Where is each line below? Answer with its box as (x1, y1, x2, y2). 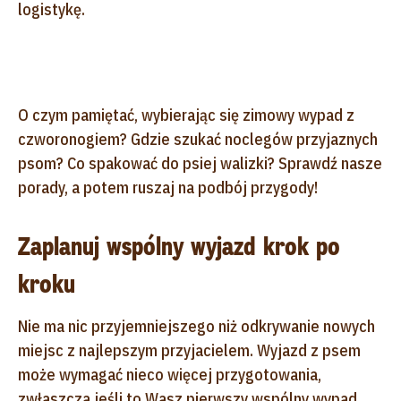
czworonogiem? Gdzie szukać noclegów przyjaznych (18, 128, 378, 149)
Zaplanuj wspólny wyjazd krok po (18, 229, 340, 263)
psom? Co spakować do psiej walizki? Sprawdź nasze (18, 152, 382, 174)
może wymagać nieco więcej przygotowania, (18, 363, 321, 385)
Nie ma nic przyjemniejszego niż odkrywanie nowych (18, 315, 375, 337)
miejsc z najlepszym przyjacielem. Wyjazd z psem (18, 339, 361, 361)
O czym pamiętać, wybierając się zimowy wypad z (18, 104, 354, 125)
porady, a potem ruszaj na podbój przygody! (18, 176, 318, 198)
